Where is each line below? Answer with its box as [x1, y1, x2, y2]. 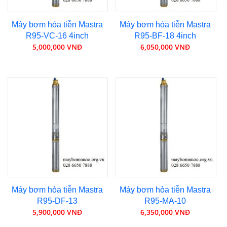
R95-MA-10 [144, 197, 186, 206]
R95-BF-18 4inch [134, 31, 197, 40]
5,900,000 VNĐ [32, 207, 82, 217]
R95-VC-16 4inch [25, 31, 89, 40]
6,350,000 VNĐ [140, 207, 191, 217]
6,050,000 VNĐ [140, 42, 191, 52]
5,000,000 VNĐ [32, 42, 82, 52]
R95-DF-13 [36, 197, 78, 206]
